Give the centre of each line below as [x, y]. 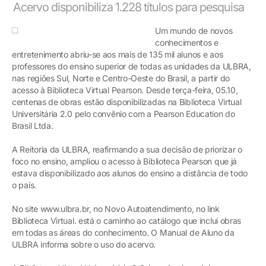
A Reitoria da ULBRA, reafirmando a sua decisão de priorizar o [127, 149]
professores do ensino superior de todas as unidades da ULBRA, [132, 66]
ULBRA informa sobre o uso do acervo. [84, 244]
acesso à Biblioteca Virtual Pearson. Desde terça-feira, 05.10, [125, 90]
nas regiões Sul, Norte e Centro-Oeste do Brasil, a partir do [121, 78]
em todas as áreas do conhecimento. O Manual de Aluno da [123, 232]
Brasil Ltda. [33, 125]
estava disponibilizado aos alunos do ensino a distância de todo [130, 173]
